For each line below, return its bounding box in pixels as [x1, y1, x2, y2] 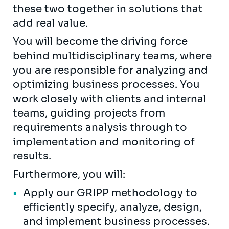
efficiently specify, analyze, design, [23, 200, 202, 214]
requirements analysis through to [13, 121, 187, 134]
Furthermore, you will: [13, 168, 125, 181]
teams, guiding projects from [13, 106, 165, 120]
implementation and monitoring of [13, 135, 195, 148]
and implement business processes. [23, 215, 210, 228]
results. [13, 149, 51, 163]
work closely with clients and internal [13, 92, 207, 105]
